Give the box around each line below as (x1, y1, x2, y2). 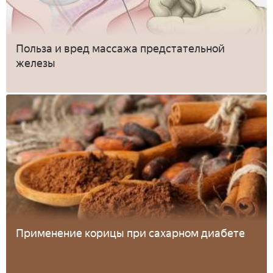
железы (16, 56, 55, 70)
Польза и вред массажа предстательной (16, 41, 225, 55)
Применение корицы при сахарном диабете (16, 226, 245, 240)
